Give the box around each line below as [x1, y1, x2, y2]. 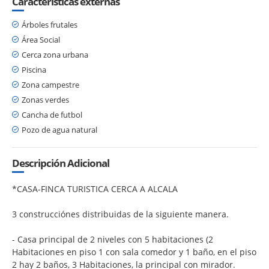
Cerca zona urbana [22, 49, 88, 60]
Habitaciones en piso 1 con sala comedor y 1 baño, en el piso [12, 246, 256, 258]
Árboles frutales [22, 19, 77, 30]
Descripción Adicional [12, 156, 109, 170]
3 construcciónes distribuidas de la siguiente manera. [12, 208, 229, 220]
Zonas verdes [22, 94, 69, 105]
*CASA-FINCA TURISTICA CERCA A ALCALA [12, 183, 180, 195]
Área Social [22, 34, 60, 45]
